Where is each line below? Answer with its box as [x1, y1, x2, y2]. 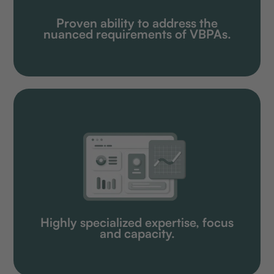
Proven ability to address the [56, 15, 218, 31]
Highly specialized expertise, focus [40, 215, 234, 231]
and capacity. [99, 226, 175, 242]
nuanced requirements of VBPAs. [43, 26, 231, 42]
